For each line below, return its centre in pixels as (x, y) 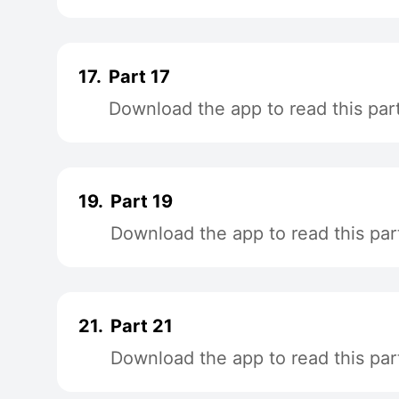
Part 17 (139, 77)
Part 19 (142, 201)
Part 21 (142, 326)
